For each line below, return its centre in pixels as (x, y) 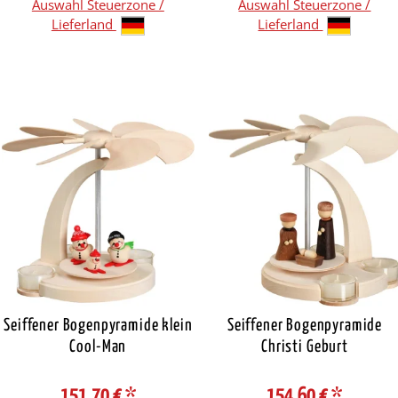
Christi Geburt (305, 346)
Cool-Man (98, 346)
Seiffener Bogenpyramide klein (98, 325)
